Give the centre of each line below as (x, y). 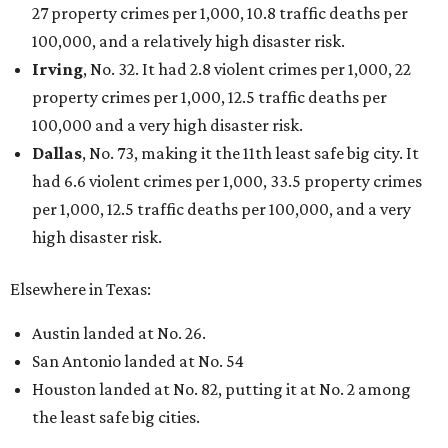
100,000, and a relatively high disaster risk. (188, 40)
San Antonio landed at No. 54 (138, 360)
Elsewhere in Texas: (80, 288)
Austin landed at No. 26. (119, 332)
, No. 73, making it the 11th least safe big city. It (250, 152)
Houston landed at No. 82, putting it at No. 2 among (221, 388)
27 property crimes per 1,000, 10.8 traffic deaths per (220, 12)
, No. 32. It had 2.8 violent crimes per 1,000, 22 (247, 68)
